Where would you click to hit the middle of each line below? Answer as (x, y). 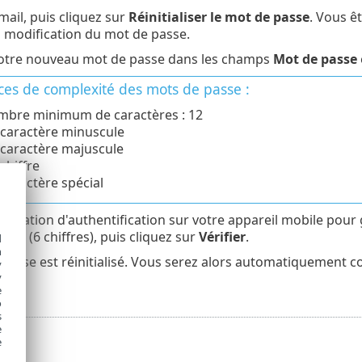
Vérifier (222, 236)
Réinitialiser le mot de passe (219, 17)
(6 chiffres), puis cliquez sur (112, 236)
